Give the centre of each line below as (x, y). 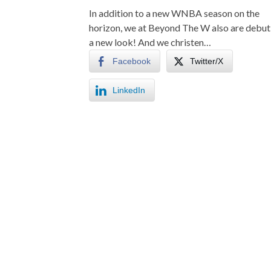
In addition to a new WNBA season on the (174, 13)
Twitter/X (207, 61)
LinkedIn (129, 90)
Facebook (132, 61)
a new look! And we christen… (150, 42)
